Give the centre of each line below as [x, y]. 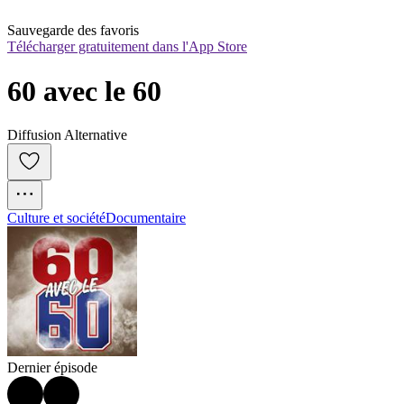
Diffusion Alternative [67, 135]
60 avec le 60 [84, 91]
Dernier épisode [52, 368]
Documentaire [146, 218]
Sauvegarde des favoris [73, 31]
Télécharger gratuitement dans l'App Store [127, 47]
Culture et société [56, 218]
